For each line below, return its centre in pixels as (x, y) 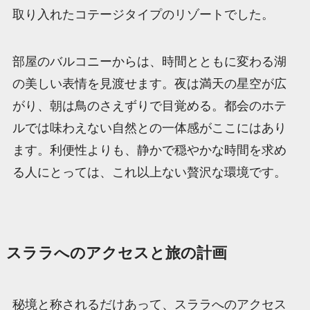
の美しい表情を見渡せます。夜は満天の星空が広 (149, 83)
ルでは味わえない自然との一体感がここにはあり (149, 128)
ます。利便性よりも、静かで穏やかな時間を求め (149, 150)
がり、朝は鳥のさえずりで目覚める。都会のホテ (149, 106)
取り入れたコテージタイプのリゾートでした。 (143, 15)
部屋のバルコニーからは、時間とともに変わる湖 (149, 61)
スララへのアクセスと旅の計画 (116, 253)
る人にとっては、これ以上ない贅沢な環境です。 (149, 172)
